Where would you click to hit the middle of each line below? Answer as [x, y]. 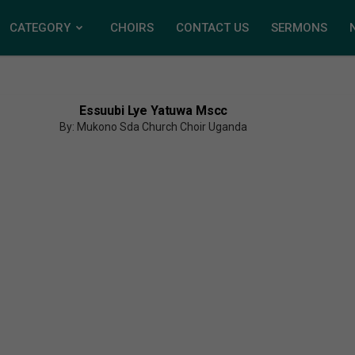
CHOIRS [132, 28]
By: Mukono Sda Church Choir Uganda [154, 127]
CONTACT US [212, 28]
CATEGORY [40, 28]
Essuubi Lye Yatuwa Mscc [153, 111]
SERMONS [299, 28]
